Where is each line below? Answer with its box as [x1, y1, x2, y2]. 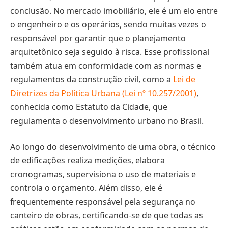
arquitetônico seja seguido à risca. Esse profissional [10, 46, 209, 58]
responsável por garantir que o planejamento [10, 32, 186, 44]
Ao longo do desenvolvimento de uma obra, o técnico [10, 141, 216, 153]
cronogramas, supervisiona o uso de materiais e [10, 168, 196, 180]
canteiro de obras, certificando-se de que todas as [10, 210, 203, 221]
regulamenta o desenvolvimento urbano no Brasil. [10, 115, 204, 126]
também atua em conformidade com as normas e [10, 60, 201, 71]
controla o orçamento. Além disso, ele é [10, 182, 162, 194]
